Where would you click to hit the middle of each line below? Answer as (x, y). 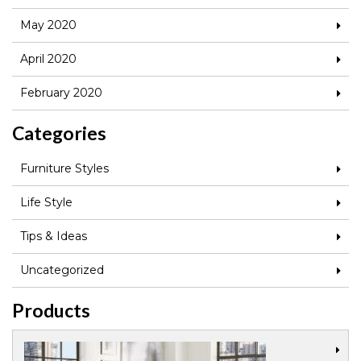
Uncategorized (62, 270)
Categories (59, 133)
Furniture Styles (64, 168)
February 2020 (61, 92)
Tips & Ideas (54, 236)
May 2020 (48, 25)
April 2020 (48, 58)
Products (51, 310)
